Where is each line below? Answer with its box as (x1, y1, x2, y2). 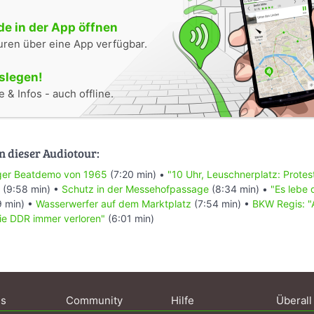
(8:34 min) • (209, 182, 271, 195)
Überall (276, 293, 312, 307)
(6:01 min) (105, 212, 154, 224)
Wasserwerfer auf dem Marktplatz (36, 197, 191, 210)
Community (66, 293, 123, 307)
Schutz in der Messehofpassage (62, 182, 209, 195)
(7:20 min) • (107, 168, 168, 180)
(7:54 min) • (191, 197, 252, 210)
